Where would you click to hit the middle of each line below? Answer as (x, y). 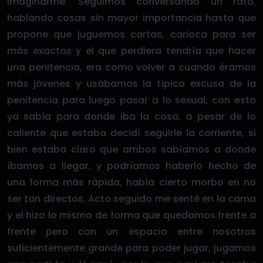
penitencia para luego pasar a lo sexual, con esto (131, 100)
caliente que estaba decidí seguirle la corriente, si (131, 133)
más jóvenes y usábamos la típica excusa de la (131, 84)
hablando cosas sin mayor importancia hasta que (131, 18)
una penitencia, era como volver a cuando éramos (131, 67)
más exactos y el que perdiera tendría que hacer (131, 51)
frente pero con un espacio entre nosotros (131, 232)
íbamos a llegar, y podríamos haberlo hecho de (131, 166)
